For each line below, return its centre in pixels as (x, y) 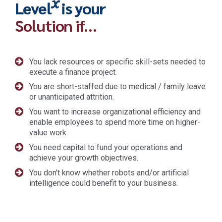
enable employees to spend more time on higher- (115, 122)
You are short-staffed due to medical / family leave (117, 87)
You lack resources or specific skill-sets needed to (117, 61)
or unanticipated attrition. (72, 97)
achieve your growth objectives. (84, 158)
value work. (49, 133)
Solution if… (56, 25)
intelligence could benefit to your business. (104, 183)
